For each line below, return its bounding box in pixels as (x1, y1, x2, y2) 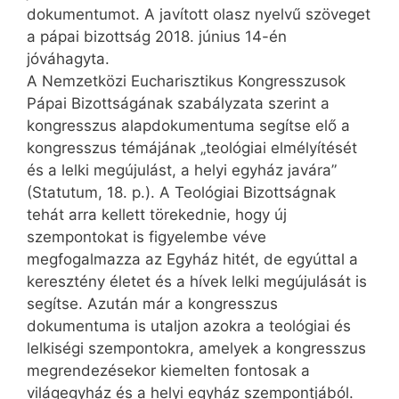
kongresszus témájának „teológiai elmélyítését (27, 139, 357, 158)
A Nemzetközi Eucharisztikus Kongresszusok (27, 72, 346, 91)
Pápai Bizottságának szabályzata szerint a (27, 94, 330, 113)
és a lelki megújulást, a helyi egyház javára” (27, 161, 337, 180)
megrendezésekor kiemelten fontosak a (27, 362, 310, 380)
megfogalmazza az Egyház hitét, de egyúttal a (27, 250, 358, 269)
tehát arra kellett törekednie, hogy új (27, 206, 287, 224)
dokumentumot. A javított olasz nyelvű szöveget (27, 5, 370, 24)
